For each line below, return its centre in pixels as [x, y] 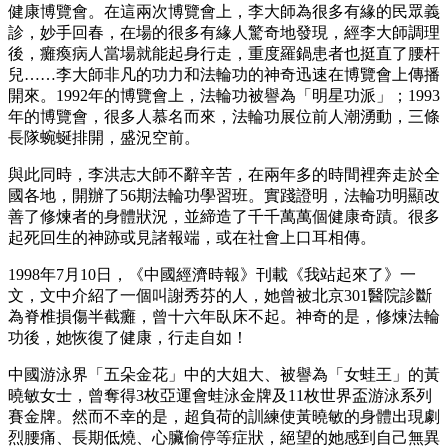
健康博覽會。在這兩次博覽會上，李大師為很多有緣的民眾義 [224, 11]
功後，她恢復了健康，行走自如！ [128, 337]
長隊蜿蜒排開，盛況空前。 [104, 137]
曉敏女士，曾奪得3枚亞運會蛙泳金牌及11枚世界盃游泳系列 [220, 395]
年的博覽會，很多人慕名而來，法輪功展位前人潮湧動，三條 [224, 116]
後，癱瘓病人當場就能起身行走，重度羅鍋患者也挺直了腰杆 [224, 53]
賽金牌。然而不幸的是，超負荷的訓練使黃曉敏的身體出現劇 [224, 416]
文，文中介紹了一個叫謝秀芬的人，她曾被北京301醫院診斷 [220, 295]
